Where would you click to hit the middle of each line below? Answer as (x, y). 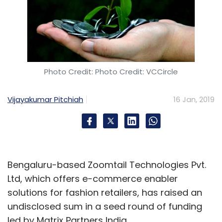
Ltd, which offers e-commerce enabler (93, 178)
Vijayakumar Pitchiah (45, 99)
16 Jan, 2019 (194, 99)
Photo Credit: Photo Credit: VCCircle (111, 71)
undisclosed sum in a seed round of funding (105, 206)
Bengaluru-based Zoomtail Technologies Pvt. (107, 165)
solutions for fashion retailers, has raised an (105, 192)
